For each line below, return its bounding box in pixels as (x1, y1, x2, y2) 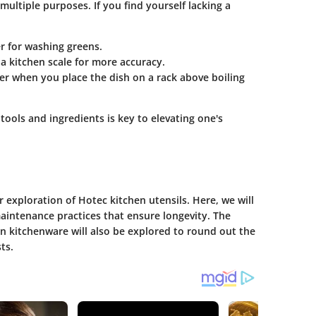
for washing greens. (4, 39, 102, 54)
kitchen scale (8, 55, 72, 69)
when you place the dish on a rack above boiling (8, 71, 245, 85)
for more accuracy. (71, 55, 165, 69)
